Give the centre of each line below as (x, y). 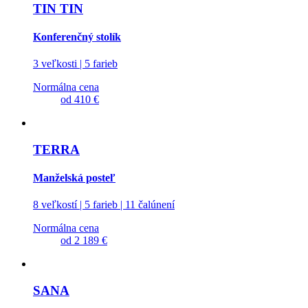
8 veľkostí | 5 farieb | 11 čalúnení (104, 205)
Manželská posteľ (74, 178)
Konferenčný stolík (77, 36)
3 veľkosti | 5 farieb (75, 64)
